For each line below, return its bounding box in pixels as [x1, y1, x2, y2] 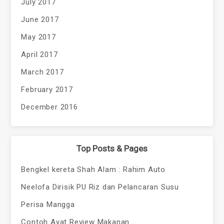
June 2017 [21, 14, 59, 24]
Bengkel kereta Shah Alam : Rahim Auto [21, 164, 166, 174]
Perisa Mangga [21, 199, 75, 209]
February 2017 [21, 84, 73, 94]
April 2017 [21, 49, 58, 59]
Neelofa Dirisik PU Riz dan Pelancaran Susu [21, 182, 179, 191]
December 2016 [21, 102, 78, 111]
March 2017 [21, 67, 64, 76]
